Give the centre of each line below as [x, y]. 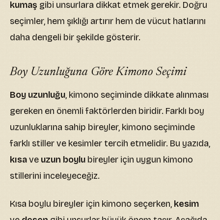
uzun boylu [63, 160]
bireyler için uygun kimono [139, 160]
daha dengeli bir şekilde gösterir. [75, 38]
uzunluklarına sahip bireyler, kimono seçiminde [102, 127]
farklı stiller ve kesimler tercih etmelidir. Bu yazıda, [110, 144]
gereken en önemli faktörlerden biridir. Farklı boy [107, 111]
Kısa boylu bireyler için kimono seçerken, [92, 204]
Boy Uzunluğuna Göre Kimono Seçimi [98, 72]
